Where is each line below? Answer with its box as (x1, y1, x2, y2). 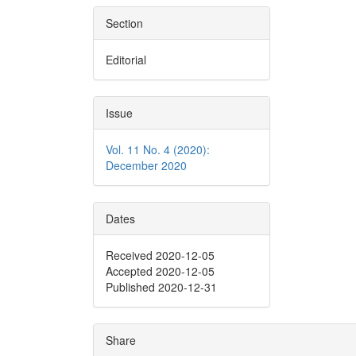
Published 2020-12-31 (106, 278, 217, 295)
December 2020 (106, 157, 187, 173)
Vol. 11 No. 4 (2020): (106, 141, 210, 157)
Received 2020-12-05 (106, 246, 215, 263)
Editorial (106, 51, 146, 68)
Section (106, 14, 143, 31)
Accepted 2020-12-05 (106, 262, 215, 279)
